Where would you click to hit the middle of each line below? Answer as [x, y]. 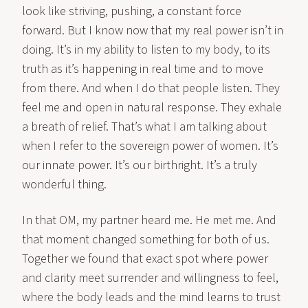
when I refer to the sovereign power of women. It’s [150, 146]
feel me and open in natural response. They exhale [152, 108]
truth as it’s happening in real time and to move [143, 69]
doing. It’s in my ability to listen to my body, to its [146, 50]
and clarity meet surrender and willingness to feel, [150, 278]
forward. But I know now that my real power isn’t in [153, 31]
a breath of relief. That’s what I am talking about [144, 127]
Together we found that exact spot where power [145, 259]
